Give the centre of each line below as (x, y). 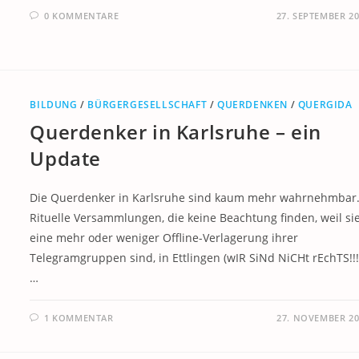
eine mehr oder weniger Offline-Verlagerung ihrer (164, 237)
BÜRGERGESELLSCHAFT (147, 104)
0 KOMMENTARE (81, 16)
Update (65, 158)
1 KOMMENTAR (79, 317)
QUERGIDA (325, 104)
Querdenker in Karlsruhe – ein (175, 131)
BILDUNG (54, 104)
